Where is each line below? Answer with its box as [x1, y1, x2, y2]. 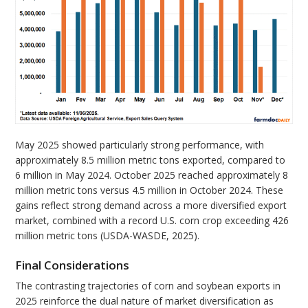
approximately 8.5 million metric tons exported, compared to [15, 153, 286, 166]
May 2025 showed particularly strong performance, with [15, 137, 265, 151]
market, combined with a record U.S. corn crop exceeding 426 [15, 213, 289, 227]
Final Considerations [15, 256, 130, 273]
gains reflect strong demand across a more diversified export [15, 198, 287, 212]
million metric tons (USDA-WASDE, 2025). [15, 228, 200, 242]
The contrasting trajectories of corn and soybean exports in [15, 279, 281, 293]
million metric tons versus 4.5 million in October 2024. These [15, 183, 284, 197]
